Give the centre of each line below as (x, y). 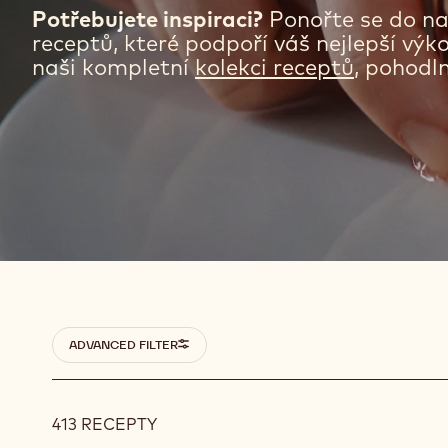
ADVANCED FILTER (123, 433)
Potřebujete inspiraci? (147, 107)
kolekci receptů (274, 155)
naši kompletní (113, 155)
